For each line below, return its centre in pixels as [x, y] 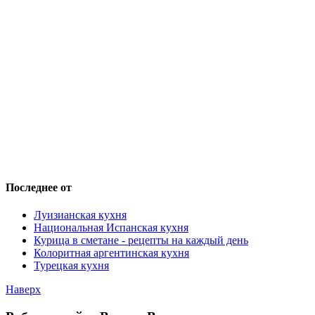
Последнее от [39, 188]
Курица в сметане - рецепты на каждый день [141, 240]
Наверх [23, 290]
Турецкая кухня [71, 266]
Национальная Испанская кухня [111, 228]
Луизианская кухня [80, 215]
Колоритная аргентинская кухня [111, 253]
